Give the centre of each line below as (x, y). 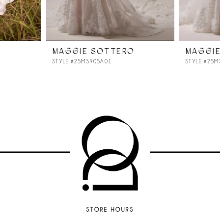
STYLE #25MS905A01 (82, 62)
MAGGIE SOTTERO (93, 52)
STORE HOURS (110, 209)
